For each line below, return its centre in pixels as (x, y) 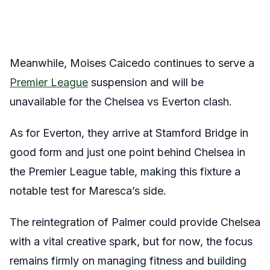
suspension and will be (146, 82)
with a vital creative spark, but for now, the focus (131, 241)
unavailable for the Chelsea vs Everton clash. (121, 101)
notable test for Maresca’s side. (88, 190)
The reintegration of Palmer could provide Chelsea (135, 222)
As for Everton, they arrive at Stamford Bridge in (129, 133)
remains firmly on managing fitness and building (128, 260)
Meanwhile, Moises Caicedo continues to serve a (132, 63)
